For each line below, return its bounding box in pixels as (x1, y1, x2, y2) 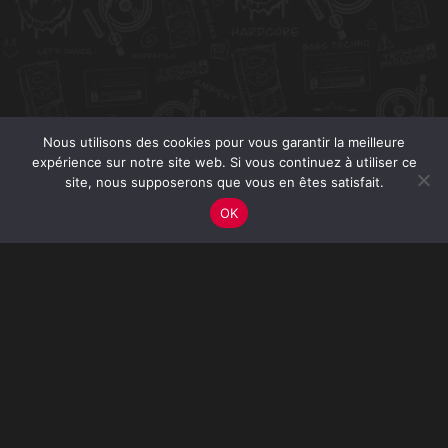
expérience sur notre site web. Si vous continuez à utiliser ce (31, 154, 417, 170)
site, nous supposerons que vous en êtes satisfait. (64, 174, 384, 190)
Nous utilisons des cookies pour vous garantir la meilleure (43, 134, 405, 150)
